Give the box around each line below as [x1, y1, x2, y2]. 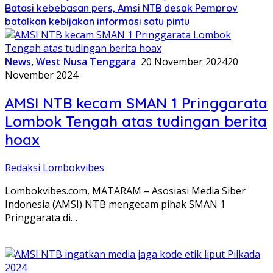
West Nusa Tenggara [36, 55, 136, 69]
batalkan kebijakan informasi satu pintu [5, 15, 190, 28]
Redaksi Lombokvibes [5, 161, 104, 175]
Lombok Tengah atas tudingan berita [5, 112, 267, 131]
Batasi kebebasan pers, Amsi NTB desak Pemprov [5, 2, 238, 15]
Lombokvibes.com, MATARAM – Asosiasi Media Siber [5, 184, 246, 198]
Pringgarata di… [5, 211, 77, 225]
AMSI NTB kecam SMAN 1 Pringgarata [5, 94, 268, 113]
